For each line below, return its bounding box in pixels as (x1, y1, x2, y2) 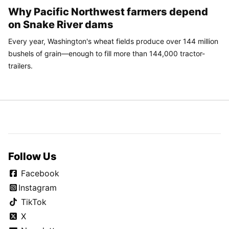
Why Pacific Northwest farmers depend (8, 6, 208, 18)
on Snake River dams (8, 18, 113, 31)
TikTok (18, 197, 47, 208)
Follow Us (8, 150, 57, 163)
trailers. (8, 61, 33, 71)
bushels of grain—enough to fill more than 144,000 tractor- (8, 49, 205, 58)
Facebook (18, 168, 59, 179)
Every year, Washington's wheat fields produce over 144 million (8, 37, 218, 46)
